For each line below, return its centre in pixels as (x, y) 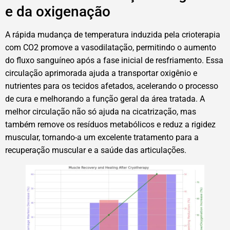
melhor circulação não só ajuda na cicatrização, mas (101, 112)
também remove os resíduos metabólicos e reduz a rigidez (110, 125)
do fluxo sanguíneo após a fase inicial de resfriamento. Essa (114, 61)
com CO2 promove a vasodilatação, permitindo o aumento (111, 48)
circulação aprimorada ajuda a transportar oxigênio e (101, 73)
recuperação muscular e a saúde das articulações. (96, 150)
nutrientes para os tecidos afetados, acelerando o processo (112, 86)
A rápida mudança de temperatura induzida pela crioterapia (113, 35)
